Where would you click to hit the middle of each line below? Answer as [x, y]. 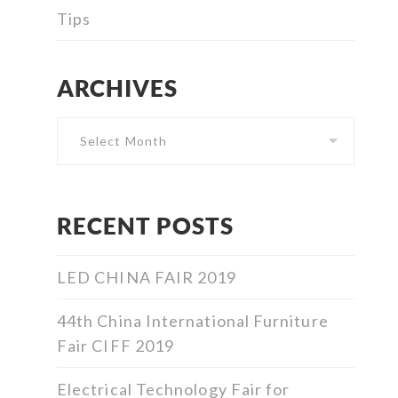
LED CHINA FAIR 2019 [147, 278]
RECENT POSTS [145, 226]
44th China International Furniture [193, 321]
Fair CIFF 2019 [116, 346]
